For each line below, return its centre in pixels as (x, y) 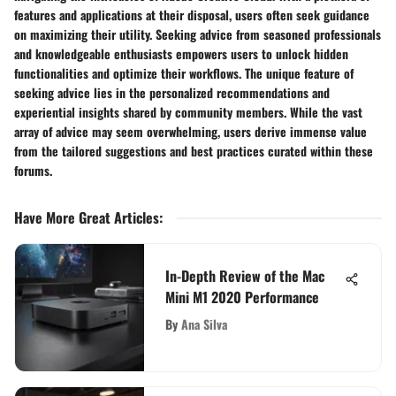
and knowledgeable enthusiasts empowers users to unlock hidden (181, 53)
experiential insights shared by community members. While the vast (188, 111)
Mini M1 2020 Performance (242, 297)
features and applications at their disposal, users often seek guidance (192, 14)
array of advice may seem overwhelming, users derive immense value (190, 131)
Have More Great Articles (87, 217)
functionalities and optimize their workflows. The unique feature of (184, 72)
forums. (33, 170)
